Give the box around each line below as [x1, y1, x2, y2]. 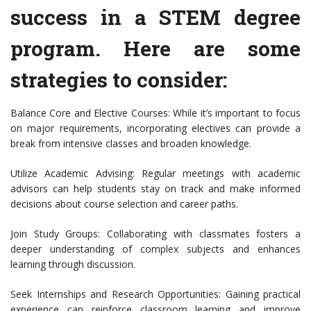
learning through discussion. [10, 258, 135, 271]
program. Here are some [10, 35, 301, 62]
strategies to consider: [10, 66, 227, 94]
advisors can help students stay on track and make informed [10, 182, 301, 196]
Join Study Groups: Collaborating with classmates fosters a [10, 227, 301, 241]
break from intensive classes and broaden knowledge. [10, 137, 251, 151]
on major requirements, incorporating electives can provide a [10, 121, 301, 135]
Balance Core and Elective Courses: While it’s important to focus [10, 106, 301, 120]
